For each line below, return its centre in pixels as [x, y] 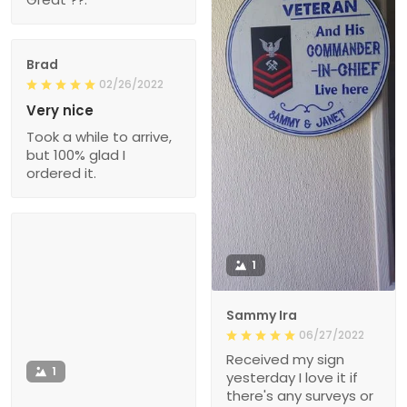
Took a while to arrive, [99, 136]
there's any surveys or [300, 395]
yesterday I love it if [292, 377]
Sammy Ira [262, 315]
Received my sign [285, 359]
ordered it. [61, 173]
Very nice [60, 110]
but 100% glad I [76, 154]
